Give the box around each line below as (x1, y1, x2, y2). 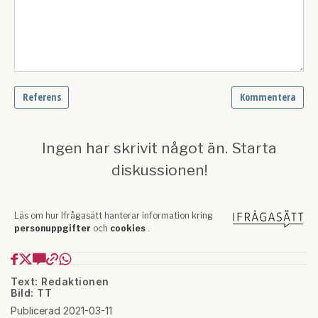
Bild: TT (11, 286, 52, 299)
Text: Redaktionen (11, 275, 109, 287)
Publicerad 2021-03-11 (11, 304, 112, 317)
